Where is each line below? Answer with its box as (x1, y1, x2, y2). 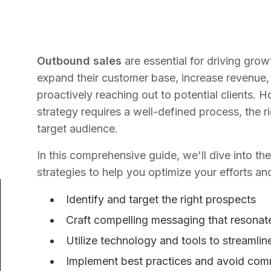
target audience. (37, 122, 119, 135)
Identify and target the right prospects (66, 193, 256, 206)
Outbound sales (37, 54, 122, 67)
